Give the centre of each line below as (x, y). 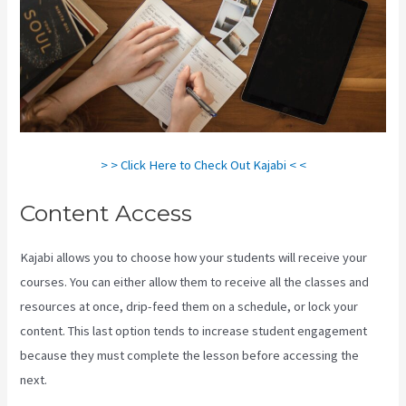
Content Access (106, 213)
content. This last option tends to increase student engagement (194, 331)
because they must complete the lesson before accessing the (190, 356)
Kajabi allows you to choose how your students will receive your (194, 258)
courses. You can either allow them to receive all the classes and (195, 282)
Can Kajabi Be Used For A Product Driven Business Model (207, 380)
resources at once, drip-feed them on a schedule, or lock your (189, 307)
